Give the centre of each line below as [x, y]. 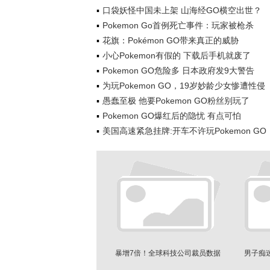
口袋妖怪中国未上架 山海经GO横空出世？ [182, 10]
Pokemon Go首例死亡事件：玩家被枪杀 [178, 25]
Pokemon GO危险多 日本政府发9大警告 [178, 71]
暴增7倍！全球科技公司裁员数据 [168, 253]
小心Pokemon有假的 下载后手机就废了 [177, 55]
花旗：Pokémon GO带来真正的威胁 [171, 40]
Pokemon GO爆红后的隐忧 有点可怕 [172, 116]
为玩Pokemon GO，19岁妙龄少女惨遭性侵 [184, 86]
